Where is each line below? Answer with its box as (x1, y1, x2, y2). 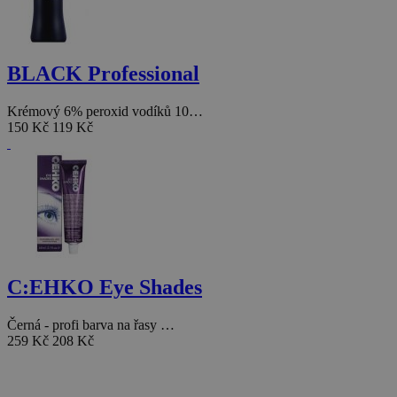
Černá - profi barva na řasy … (7, 316, 175, 332)
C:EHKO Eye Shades (7, 275, 202, 299)
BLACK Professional (7, 62, 199, 85)
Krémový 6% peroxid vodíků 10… (7, 103, 203, 119)
